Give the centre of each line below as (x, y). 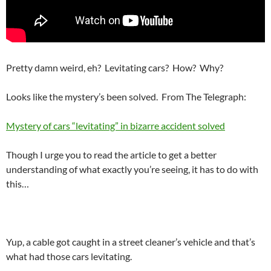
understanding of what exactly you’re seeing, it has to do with (132, 169)
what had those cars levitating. (69, 256)
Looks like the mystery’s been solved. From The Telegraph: (126, 97)
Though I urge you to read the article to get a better (111, 155)
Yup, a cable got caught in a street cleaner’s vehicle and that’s (131, 242)
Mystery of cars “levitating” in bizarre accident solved (116, 126)
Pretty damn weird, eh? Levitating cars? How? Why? (115, 68)
